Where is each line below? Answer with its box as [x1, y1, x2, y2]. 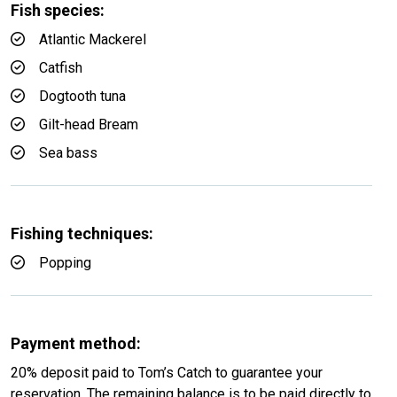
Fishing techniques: [11, 224, 153, 243]
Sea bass [39, 144, 97, 161]
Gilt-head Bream [39, 116, 138, 133]
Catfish [39, 59, 82, 76]
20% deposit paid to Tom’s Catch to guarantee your [11, 364, 323, 381]
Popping [39, 254, 91, 271]
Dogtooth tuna [39, 88, 126, 105]
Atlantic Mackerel [39, 31, 146, 48]
